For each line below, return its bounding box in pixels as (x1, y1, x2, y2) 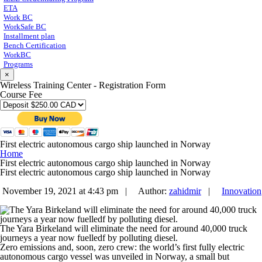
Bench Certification (4, 41, 66, 50)
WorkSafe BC (4, 22, 46, 32)
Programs (4, 60, 33, 69)
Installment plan (4, 32, 55, 41)
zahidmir (169, 186, 201, 196)
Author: (134, 186, 169, 196)
